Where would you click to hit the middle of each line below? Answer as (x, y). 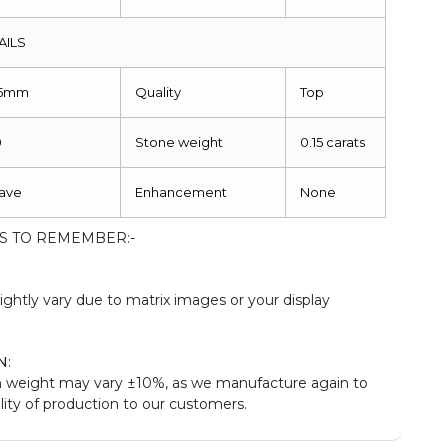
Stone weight (179, 141)
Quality (158, 91)
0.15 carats (333, 141)
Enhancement (181, 191)
